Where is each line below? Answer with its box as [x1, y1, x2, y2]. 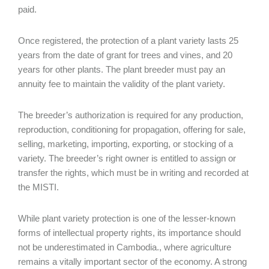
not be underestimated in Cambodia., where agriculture [18, 242, 231, 252]
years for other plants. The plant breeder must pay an [18, 64, 225, 74]
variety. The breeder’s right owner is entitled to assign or [18, 153, 236, 163]
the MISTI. [18, 182, 59, 192]
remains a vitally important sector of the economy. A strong [18, 256, 247, 267]
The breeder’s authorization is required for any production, [18, 110, 243, 120]
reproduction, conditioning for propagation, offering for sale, [18, 124, 246, 134]
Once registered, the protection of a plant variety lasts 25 [18, 35, 238, 46]
